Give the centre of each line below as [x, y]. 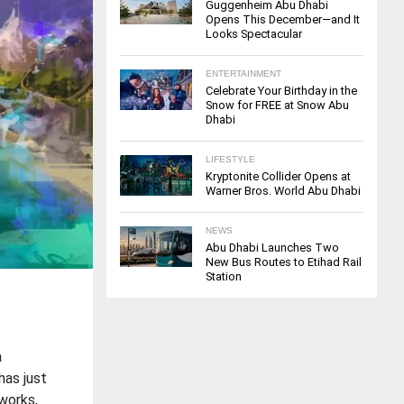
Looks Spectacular [254, 34]
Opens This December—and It [283, 20]
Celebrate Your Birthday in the [281, 91]
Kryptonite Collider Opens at [278, 177]
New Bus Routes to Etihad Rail [284, 262]
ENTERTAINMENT [243, 74]
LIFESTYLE [230, 160]
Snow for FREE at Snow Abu [277, 106]
